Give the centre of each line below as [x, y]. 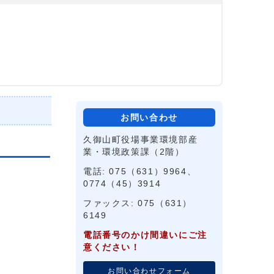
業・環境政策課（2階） [134, 152]
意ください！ [112, 247]
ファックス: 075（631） [138, 203]
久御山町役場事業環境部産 [141, 140]
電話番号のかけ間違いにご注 [145, 235]
